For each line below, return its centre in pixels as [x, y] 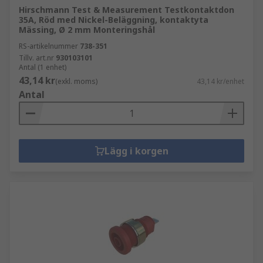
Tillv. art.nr [36, 58]
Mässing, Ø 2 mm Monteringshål [87, 30]
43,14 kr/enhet [220, 81]
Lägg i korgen [136, 151]
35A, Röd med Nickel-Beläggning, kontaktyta [114, 20]
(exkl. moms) [76, 81]
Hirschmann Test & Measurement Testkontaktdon [127, 10]
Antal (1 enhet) [43, 67]
